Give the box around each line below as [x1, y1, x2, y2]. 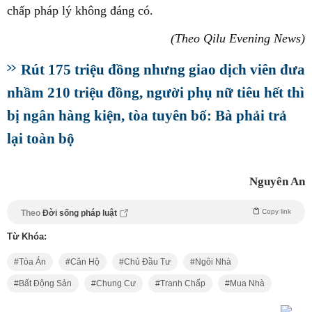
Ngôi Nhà [195, 256, 231, 267]
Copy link [262, 207, 291, 215]
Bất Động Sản [19, 278, 72, 288]
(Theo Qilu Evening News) [171, 31, 305, 45]
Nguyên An [249, 174, 305, 188]
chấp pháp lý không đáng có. [7, 3, 153, 17]
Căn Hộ [70, 256, 100, 267]
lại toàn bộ [7, 130, 75, 146]
